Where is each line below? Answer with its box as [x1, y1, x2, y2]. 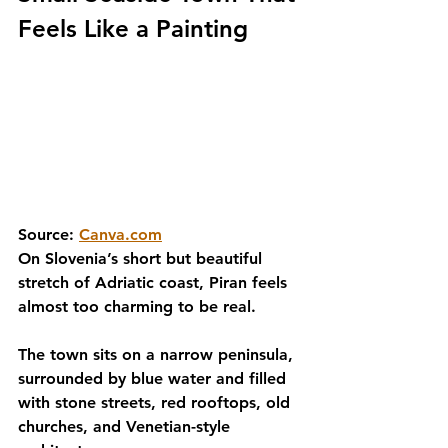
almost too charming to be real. [18, 297, 256, 316]
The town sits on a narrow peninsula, [18, 345, 298, 364]
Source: [18, 225, 79, 244]
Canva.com [79, 225, 162, 244]
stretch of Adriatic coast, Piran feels [18, 273, 292, 292]
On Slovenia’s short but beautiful [18, 249, 267, 268]
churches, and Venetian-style [18, 417, 235, 436]
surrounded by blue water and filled [18, 369, 291, 388]
